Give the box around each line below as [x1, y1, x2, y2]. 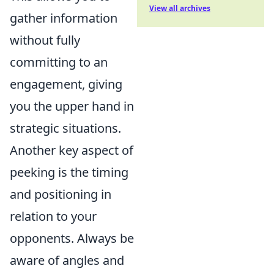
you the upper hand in [10, 98, 134, 115]
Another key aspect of [10, 142, 133, 159]
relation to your [10, 208, 97, 225]
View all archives [149, 3, 210, 13]
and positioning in [10, 186, 111, 203]
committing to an [10, 54, 108, 71]
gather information [10, 10, 117, 27]
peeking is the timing [10, 164, 128, 181]
